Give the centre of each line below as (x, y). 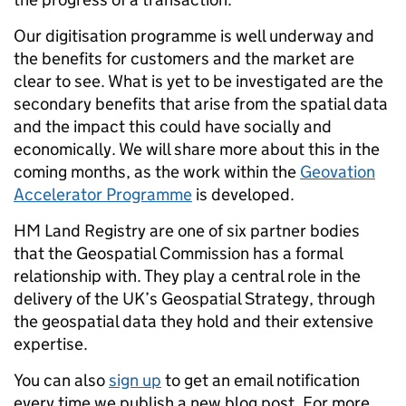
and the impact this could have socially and (173, 127)
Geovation (338, 172)
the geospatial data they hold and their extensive (193, 322)
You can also (61, 381)
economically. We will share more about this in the (197, 150)
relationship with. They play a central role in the (187, 276)
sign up (135, 381)
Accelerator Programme (103, 195)
